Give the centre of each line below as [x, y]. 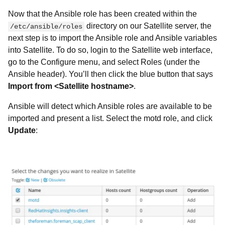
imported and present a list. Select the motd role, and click [110, 118]
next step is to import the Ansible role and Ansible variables [113, 38]
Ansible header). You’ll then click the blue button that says [110, 74]
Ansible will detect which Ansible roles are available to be [110, 106]
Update [22, 130]
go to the [24, 62]
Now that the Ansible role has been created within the [102, 14]
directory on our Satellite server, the [148, 26]
